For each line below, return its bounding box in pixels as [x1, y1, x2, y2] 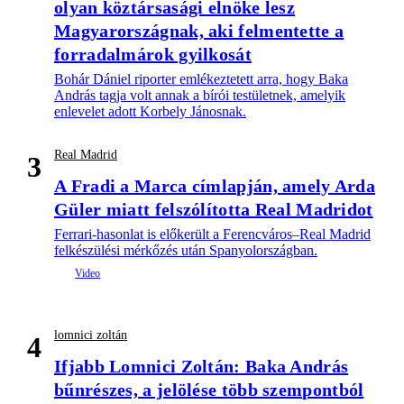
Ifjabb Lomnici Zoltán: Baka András [54, 356, 349, 377]
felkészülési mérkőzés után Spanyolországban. [54, 243, 317, 259]
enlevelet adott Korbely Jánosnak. [54, 104, 246, 120]
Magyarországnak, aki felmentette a [54, 21, 344, 41]
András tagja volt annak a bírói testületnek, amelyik [54, 87, 345, 104]
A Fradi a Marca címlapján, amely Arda [54, 176, 376, 197]
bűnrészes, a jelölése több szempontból [54, 380, 364, 400]
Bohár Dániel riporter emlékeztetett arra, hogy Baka [54, 71, 348, 87]
